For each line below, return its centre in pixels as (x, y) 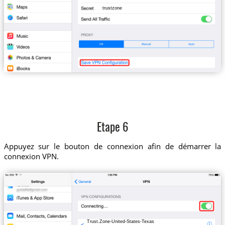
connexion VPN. (31, 156)
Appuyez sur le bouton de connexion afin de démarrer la (113, 146)
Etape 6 (113, 128)
